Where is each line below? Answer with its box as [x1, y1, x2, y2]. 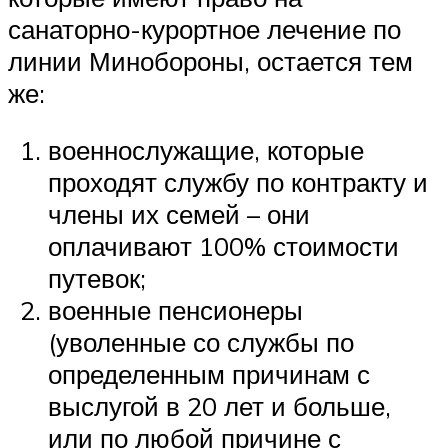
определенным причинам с [48, 358, 370, 391]
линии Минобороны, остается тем [8, 44, 413, 77]
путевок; [48, 262, 146, 295]
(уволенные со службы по [48, 326, 354, 359]
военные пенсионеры [48, 294, 303, 327]
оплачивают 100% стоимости [48, 230, 399, 263]
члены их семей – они [48, 198, 310, 231]
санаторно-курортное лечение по [8, 12, 401, 45]
